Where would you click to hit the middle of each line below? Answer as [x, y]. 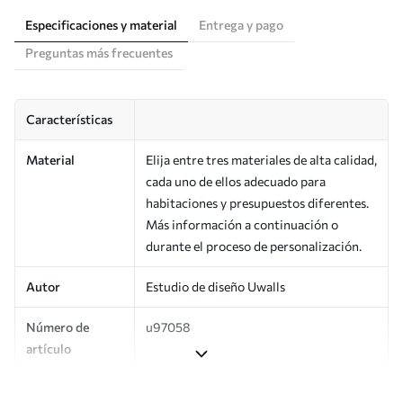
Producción [59, 389]
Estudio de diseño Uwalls [215, 286]
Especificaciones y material [101, 24]
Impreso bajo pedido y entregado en [246, 389]
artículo [49, 348]
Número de [58, 327]
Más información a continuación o [242, 224]
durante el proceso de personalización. [254, 246]
